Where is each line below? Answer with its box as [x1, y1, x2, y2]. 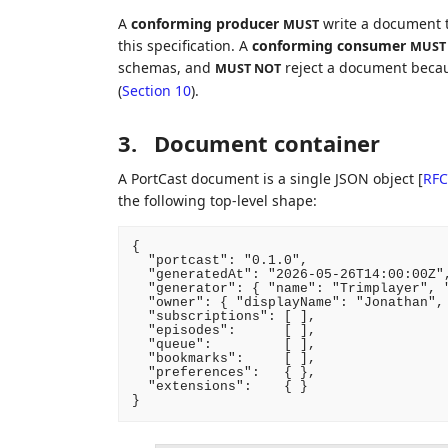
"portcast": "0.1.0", [131, 252, 308, 268]
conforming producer [130, 13, 279, 33]
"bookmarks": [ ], [131, 350, 316, 366]
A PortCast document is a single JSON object [117, 168, 418, 188]
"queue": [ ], [131, 336, 316, 352]
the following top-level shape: [117, 190, 317, 210]
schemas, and [117, 57, 215, 77]
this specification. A [117, 35, 252, 55]
